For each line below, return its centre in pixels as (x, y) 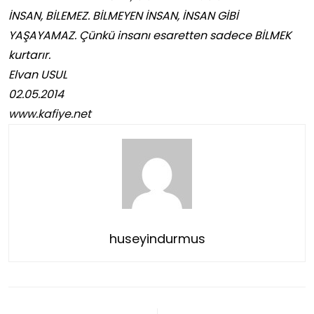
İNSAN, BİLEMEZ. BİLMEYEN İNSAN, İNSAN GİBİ (123, 16)
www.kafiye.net (50, 114)
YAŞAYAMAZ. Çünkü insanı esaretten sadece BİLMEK (150, 36)
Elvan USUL (38, 75)
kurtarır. (29, 55)
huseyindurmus (157, 239)
